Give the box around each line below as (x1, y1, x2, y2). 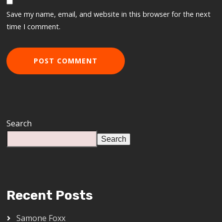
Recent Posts (6, 187, 93, 203)
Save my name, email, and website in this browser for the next (6, 9, 211, 19)
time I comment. (6, 21, 61, 31)
